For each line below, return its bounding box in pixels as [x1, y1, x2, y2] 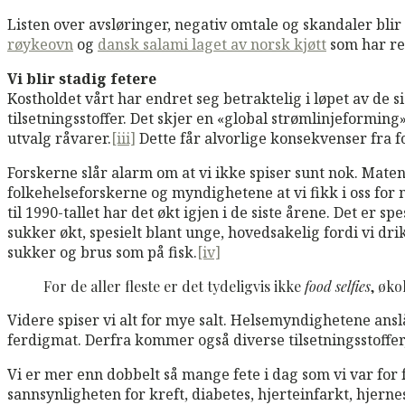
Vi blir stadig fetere [7, 68, 156, 89]
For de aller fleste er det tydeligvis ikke [43, 276, 305, 296]
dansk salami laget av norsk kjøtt [98, 33, 326, 54]
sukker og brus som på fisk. [7, 241, 197, 262]
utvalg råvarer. [7, 127, 111, 148]
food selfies [305, 276, 371, 296]
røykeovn [7, 33, 73, 54]
